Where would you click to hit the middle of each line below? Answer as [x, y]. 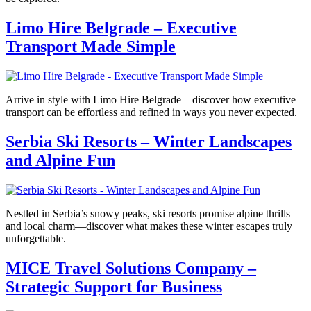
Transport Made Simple [91, 47]
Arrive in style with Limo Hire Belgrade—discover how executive [151, 100]
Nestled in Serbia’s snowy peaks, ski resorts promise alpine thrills [148, 214]
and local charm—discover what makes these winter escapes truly [149, 226]
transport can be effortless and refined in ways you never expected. [151, 112]
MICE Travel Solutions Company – [131, 268]
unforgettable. [36, 239]
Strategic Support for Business [114, 286]
